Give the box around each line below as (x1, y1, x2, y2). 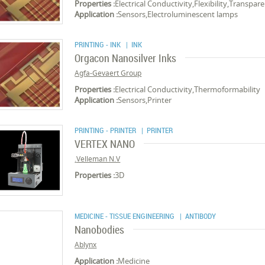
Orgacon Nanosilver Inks (75, 51, 177, 65)
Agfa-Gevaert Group (75, 68, 142, 78)
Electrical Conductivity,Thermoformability (115, 84, 261, 95)
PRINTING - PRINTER (75, 125, 138, 135)
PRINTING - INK (75, 39, 123, 50)
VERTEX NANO (75, 137, 135, 151)
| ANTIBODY (176, 211, 216, 221)
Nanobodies (75, 222, 125, 237)
